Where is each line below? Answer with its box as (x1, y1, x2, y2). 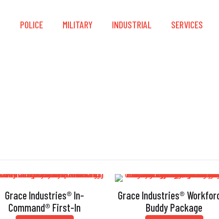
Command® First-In (8, 201, 81, 214)
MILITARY (63, 19, 92, 30)
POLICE (20, 19, 43, 30)
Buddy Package (146, 201, 203, 214)
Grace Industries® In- (5, 189, 85, 201)
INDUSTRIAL (112, 19, 152, 30)
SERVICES (171, 19, 203, 30)
